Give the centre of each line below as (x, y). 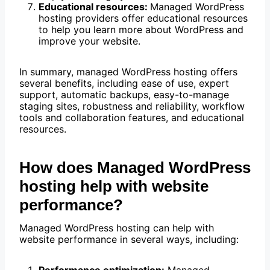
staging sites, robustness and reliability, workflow (132, 106)
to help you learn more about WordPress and (141, 30)
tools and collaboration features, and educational (132, 118)
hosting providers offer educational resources (143, 18)
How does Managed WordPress (135, 168)
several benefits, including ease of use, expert (124, 83)
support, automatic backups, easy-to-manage (124, 95)
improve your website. (89, 41)
